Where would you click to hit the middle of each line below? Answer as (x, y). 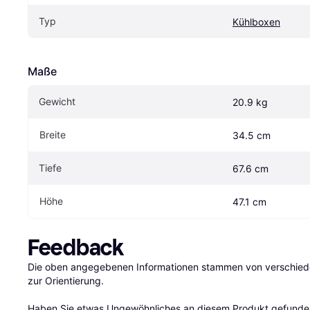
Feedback (76, 247)
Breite (53, 134)
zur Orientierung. (66, 280)
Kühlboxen (256, 21)
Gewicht (57, 101)
